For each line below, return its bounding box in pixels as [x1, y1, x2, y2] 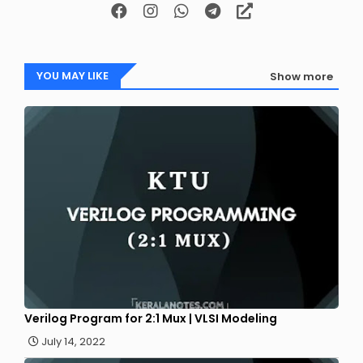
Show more [270, 68, 333, 84]
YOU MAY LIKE [36, 68, 109, 84]
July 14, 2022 [41, 334, 105, 350]
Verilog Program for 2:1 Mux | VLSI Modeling [24, 310, 277, 327]
